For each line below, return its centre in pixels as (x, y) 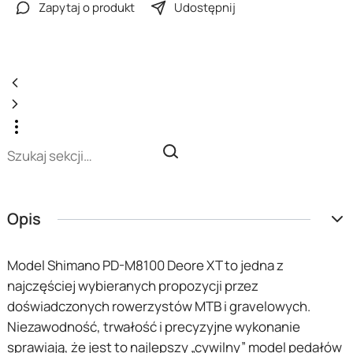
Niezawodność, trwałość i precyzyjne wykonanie (153, 327)
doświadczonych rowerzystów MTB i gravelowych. (158, 306)
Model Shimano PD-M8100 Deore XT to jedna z (145, 265)
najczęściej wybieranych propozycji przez (132, 286)
